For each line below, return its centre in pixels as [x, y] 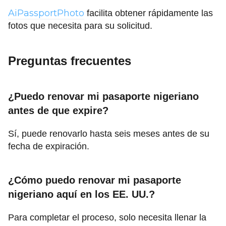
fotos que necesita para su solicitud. [80, 26]
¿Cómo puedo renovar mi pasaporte [95, 180]
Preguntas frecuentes [70, 61]
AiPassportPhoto [46, 13]
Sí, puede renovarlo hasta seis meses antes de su [109, 134]
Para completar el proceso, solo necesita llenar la [107, 218]
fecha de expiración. [49, 147]
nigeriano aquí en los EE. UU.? [81, 194]
